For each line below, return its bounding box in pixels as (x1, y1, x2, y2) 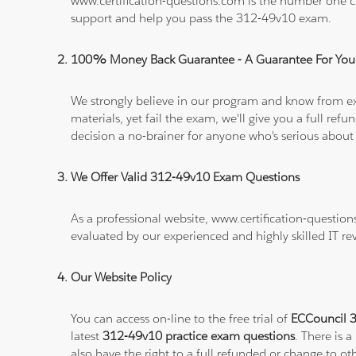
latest (71, 328, 103, 344)
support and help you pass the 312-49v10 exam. (71, 10, 332, 26)
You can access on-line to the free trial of (71, 311, 292, 327)
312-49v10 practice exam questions (103, 328, 296, 344)
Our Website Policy (71, 269, 172, 285)
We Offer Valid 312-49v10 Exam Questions (71, 169, 300, 185)
